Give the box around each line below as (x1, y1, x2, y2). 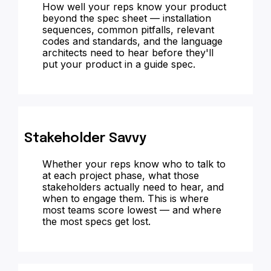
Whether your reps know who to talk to (42, 158, 226, 170)
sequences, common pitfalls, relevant (42, 24, 214, 36)
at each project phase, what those (42, 169, 199, 181)
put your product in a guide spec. (42, 58, 195, 70)
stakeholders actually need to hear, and (42, 181, 224, 193)
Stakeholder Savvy (24, 132, 146, 145)
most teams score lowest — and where (42, 204, 221, 216)
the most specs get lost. (42, 215, 151, 227)
